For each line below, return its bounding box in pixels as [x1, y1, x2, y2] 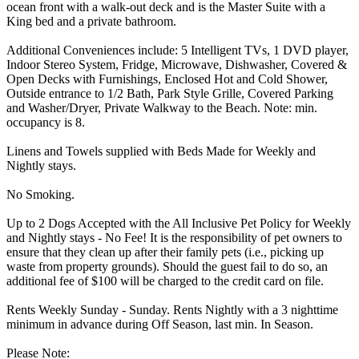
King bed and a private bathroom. [6, 14, 176, 28]
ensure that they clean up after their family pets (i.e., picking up [6, 244, 324, 259]
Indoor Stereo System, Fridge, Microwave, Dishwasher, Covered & [6, 57, 347, 71]
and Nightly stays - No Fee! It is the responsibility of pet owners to [6, 230, 342, 244]
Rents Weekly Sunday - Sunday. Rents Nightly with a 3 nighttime [6, 302, 338, 317]
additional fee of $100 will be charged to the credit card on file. [6, 273, 324, 288]
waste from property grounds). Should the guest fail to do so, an [6, 259, 328, 273]
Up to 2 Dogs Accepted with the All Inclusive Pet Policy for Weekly [6, 216, 351, 230]
